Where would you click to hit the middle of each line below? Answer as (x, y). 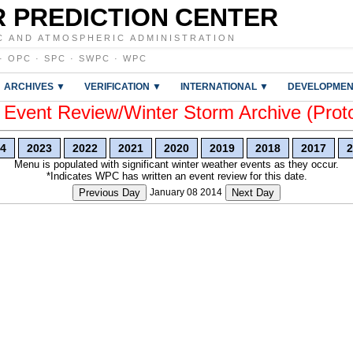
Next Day (253, 193)
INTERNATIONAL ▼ (225, 86)
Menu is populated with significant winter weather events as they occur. (176, 164)
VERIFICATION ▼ (123, 86)
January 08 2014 (186, 192)
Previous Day (110, 193)
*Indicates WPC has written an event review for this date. (176, 176)
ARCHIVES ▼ (35, 86)
